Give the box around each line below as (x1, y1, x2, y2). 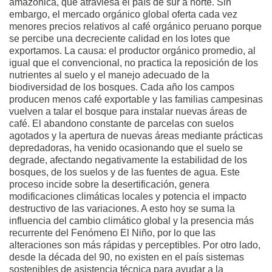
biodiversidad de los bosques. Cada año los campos (9, 81, 234, 92)
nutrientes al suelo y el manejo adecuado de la (9, 69, 209, 80)
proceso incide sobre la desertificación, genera (9, 178, 209, 189)
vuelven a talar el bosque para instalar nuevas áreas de (9, 106, 247, 117)
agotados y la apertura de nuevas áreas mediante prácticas (9, 130, 263, 141)
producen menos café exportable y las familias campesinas (9, 93, 263, 104)
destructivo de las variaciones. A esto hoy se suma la (9, 203, 235, 214)
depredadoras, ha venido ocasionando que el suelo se (9, 142, 243, 153)
